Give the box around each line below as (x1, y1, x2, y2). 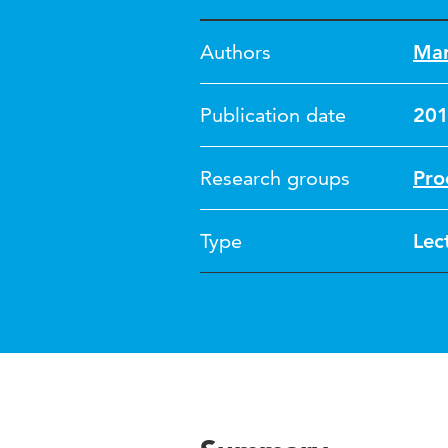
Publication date (200, 103, 346, 127)
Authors (200, 40, 271, 64)
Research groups (200, 166, 350, 190)
